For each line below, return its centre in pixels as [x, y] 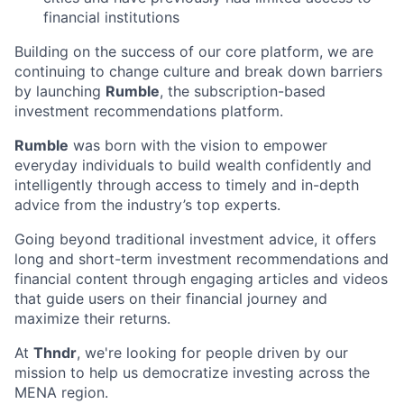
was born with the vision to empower [198, 145]
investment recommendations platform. [149, 110]
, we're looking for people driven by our [212, 352]
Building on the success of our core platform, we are [194, 51]
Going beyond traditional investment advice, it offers [195, 239]
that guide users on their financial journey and [171, 298]
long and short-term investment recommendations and [202, 258]
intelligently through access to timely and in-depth [187, 184]
